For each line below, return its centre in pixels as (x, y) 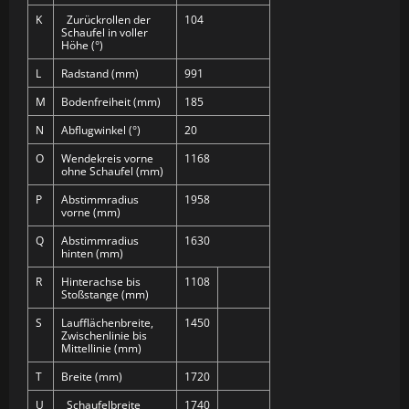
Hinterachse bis (101, 282)
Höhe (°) (82, 45)
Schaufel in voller (105, 32)
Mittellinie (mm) (101, 348)
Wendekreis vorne (107, 158)
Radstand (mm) (100, 73)
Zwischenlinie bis (104, 336)
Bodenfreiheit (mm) (111, 102)
